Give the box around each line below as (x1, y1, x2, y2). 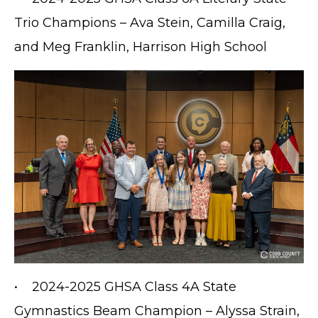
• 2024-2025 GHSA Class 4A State (14, 279, 236, 295)
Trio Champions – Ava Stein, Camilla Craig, (14, 15, 285, 31)
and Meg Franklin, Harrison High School (14, 39, 267, 55)
